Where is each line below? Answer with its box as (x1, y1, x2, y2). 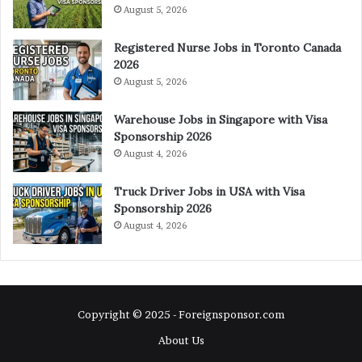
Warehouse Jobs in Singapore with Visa (114, 112, 327, 128)
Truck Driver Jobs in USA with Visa (114, 184, 305, 200)
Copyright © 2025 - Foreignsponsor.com (78, 308, 284, 322)
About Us (158, 334, 204, 347)
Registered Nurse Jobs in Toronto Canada (114, 40, 341, 56)
